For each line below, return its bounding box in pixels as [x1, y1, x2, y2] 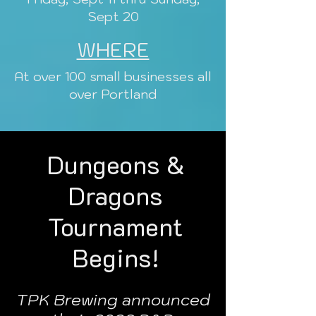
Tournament [48, 209, 183, 243]
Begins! [71, 241, 159, 274]
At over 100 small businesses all [14, 68, 212, 85]
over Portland [69, 86, 157, 102]
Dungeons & [46, 147, 185, 181]
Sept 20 [87, 8, 139, 25]
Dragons [68, 178, 163, 212]
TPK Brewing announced [16, 289, 210, 310]
